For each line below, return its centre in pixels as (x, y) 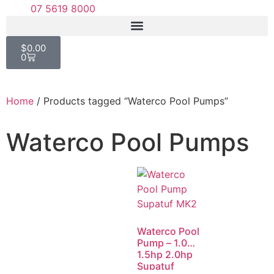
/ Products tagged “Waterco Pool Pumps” (131, 101)
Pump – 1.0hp (168, 243)
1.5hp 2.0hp (165, 254)
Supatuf (156, 266)
